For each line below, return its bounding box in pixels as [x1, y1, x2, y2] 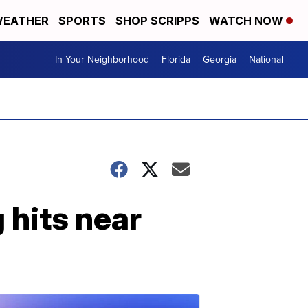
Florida [162, 52, 190, 67]
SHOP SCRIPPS [115, 14, 199, 27]
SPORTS [58, 14, 106, 27]
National [249, 52, 283, 67]
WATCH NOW [209, 14, 286, 27]
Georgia [203, 52, 236, 67]
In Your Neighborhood [55, 52, 149, 67]
